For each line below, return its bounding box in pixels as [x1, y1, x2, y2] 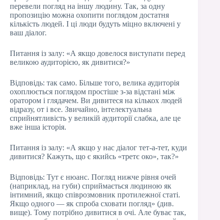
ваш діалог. [10, 28, 47, 37]
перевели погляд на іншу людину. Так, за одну [10, 2, 165, 10]
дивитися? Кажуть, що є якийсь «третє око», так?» [10, 152, 179, 161]
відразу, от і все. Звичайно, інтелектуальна [10, 105, 152, 113]
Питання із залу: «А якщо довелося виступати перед [10, 49, 185, 57]
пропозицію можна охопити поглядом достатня [10, 11, 169, 19]
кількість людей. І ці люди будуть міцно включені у [10, 20, 181, 28]
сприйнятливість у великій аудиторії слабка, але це [10, 114, 181, 122]
